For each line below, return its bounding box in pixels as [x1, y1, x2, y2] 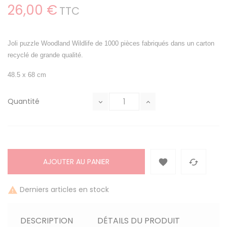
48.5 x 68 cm [8, 71, 46, 79]
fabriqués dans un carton [142, 40, 214, 48]
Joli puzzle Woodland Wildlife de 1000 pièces [8, 40, 142, 48]
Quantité [8, 96, 40, 107]
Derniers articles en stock [18, 184, 109, 195]
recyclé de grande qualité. [8, 51, 83, 59]
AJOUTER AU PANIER [43, 157, 109, 167]
